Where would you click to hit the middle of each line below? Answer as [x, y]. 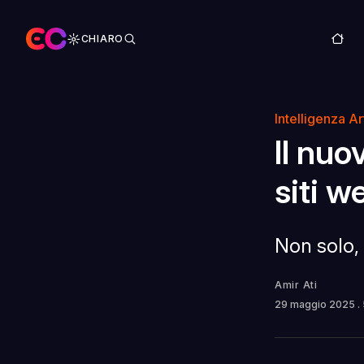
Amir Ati [296, 284]
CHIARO [102, 38]
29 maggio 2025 [316, 304]
